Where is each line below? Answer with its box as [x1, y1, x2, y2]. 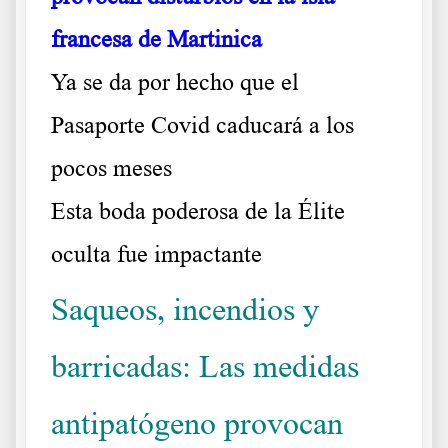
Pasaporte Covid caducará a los [51, 111, 354, 138]
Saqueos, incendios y [51, 290, 319, 327]
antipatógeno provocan [51, 404, 343, 441]
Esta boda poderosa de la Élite [51, 197, 345, 224]
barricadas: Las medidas [51, 347, 359, 384]
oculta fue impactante [51, 240, 262, 267]
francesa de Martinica [51, 25, 262, 52]
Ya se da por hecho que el [51, 68, 299, 95]
